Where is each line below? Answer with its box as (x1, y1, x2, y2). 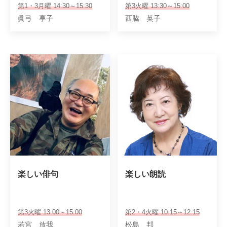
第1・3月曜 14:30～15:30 (18, 2, 92, 10)
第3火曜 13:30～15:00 (125, 2, 190, 10)
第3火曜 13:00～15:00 (18, 208, 82, 216)
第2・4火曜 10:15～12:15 (125, 208, 200, 216)
